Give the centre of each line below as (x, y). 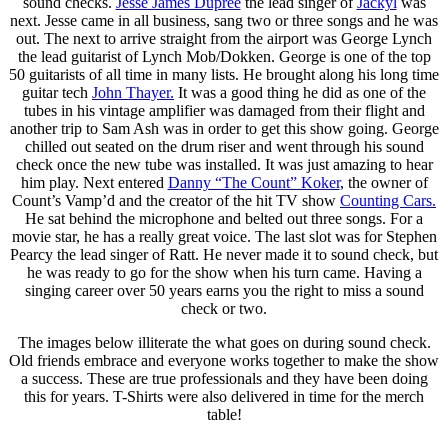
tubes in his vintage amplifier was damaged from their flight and (224, 110)
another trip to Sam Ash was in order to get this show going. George (224, 128)
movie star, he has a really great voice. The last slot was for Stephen (224, 236)
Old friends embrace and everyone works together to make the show (224, 360)
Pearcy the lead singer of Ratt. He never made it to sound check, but (224, 254)
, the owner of (383, 182)
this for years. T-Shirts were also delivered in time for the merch (224, 396)
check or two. (224, 308)
